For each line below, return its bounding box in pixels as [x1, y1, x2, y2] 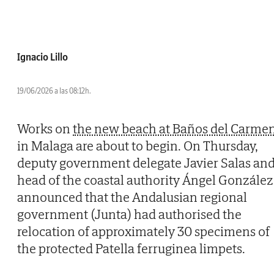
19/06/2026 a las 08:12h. [17, 86, 91, 96]
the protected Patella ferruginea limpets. [17, 240, 245, 257]
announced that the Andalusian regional [17, 188, 247, 206]
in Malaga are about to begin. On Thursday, [17, 137, 258, 155]
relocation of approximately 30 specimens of [17, 223, 270, 240]
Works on [17, 120, 73, 138]
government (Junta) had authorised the [17, 206, 242, 223]
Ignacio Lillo [17, 51, 68, 64]
